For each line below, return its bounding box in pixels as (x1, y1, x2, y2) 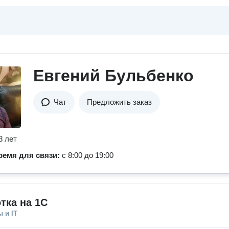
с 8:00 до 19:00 (62, 151, 113, 159)
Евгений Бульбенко (33, 66, 194, 85)
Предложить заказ (87, 98, 152, 106)
